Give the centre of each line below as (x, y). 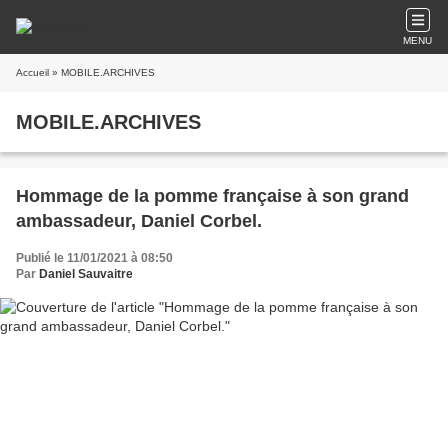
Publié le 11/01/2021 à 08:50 (94, 258)
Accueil (32, 72)
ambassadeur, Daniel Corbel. (139, 221)
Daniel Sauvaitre (86, 274)
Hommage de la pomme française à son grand (212, 196)
